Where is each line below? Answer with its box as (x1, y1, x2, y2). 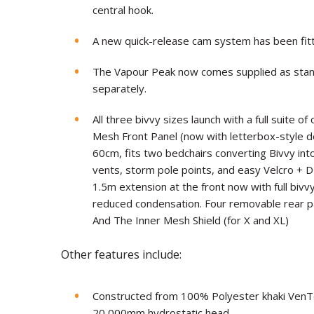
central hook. (93, 3, 153, 18)
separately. (93, 81, 146, 96)
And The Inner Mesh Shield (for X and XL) (93, 213, 289, 228)
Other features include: (61, 247, 182, 263)
